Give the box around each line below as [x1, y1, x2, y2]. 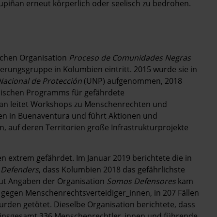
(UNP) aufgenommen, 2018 [82, 75, 182, 86]
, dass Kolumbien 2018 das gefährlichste [39, 164, 185, 175]
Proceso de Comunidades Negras [69, 52, 191, 63]
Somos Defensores [107, 175, 176, 186]
